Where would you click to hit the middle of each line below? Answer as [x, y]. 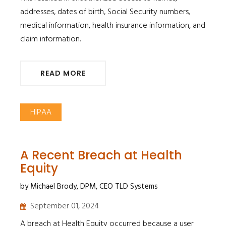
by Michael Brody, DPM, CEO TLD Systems [89, 186]
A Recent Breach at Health [101, 155]
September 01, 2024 [65, 206]
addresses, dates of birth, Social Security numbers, [105, 12]
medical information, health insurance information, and [113, 25]
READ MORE [63, 73]
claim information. [50, 39]
